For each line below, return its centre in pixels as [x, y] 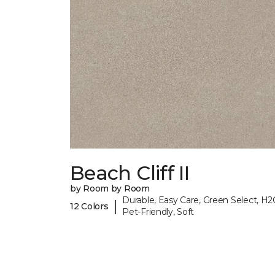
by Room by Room [110, 189]
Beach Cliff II [130, 173]
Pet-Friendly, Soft [158, 212]
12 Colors [89, 206]
